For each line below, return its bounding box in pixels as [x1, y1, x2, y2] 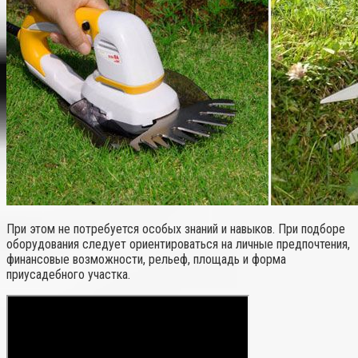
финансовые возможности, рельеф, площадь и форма [6, 252, 286, 268]
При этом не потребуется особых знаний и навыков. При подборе [6, 221, 345, 237]
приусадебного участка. [6, 267, 130, 283]
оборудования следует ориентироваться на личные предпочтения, [6, 237, 350, 253]
